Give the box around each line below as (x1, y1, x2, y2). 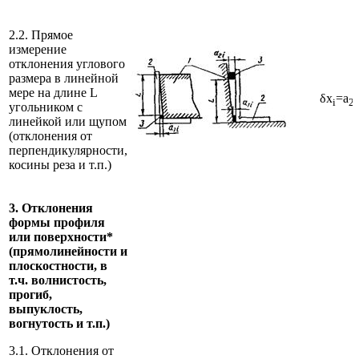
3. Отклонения (9, 200, 93, 215)
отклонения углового (9, 56, 125, 71)
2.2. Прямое (9, 27, 73, 42)
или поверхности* (9, 229, 113, 244)
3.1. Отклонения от (9, 343, 114, 357)
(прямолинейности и (9, 244, 127, 258)
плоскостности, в (9, 258, 107, 272)
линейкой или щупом (9, 114, 127, 128)
